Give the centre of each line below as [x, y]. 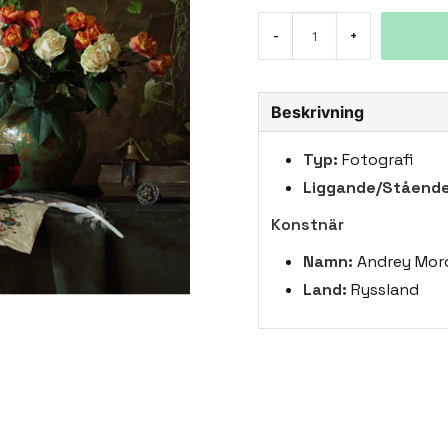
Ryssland [383, 289]
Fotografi [376, 159]
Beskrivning [318, 112]
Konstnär [308, 224]
